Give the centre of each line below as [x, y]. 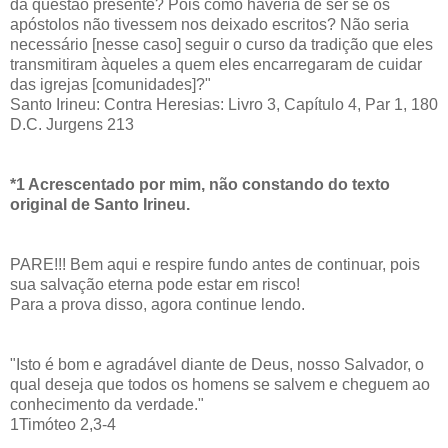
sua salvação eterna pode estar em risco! [155, 285]
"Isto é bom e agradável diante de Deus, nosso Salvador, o [217, 365]
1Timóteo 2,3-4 [63, 425]
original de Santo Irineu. [100, 205]
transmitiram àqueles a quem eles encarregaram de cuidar [216, 65]
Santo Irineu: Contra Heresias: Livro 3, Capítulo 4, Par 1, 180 [224, 105]
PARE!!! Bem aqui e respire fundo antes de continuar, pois [215, 265]
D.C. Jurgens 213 [72, 125]
